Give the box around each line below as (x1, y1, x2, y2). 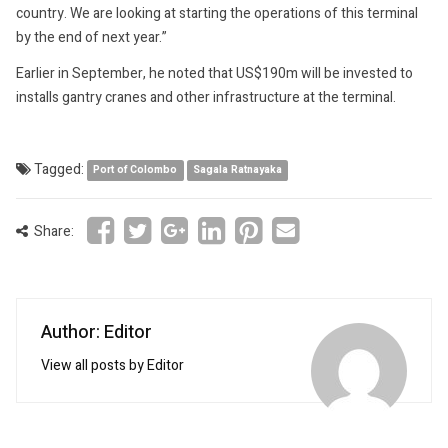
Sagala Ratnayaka (192, 162, 282, 178)
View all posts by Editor (41, 354, 184, 376)
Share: (28, 220, 77, 242)
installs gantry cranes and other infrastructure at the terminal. (16, 86, 396, 108)
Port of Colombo (93, 162, 178, 178)
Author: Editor (41, 318, 152, 346)
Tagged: (31, 158, 87, 180)
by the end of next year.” (16, 26, 167, 48)
